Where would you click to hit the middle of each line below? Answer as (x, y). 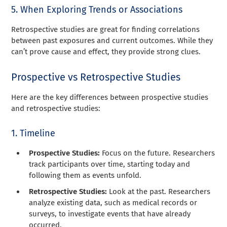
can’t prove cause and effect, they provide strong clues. (106, 51)
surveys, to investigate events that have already (110, 214)
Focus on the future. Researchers (159, 153)
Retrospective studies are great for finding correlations (106, 29)
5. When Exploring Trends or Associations (97, 9)
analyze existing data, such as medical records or (113, 202)
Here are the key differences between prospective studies (110, 97)
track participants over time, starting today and (110, 164)
